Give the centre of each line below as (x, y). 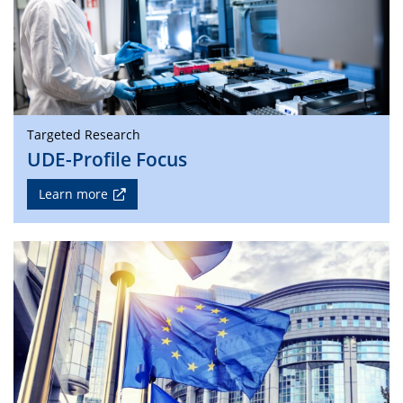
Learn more (73, 193)
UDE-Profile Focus (107, 159)
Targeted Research (84, 134)
